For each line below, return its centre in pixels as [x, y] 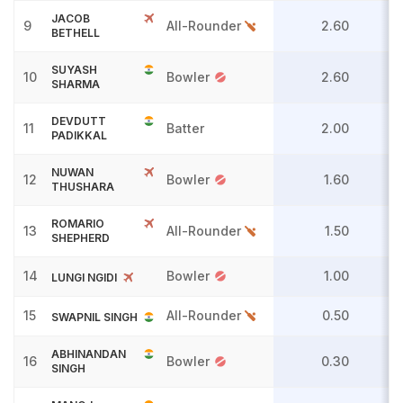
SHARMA [76, 84]
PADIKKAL [79, 135]
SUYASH [74, 70]
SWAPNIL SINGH [94, 318]
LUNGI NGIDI [84, 278]
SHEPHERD [81, 238]
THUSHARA [83, 187]
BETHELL [76, 33]
